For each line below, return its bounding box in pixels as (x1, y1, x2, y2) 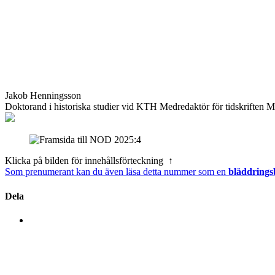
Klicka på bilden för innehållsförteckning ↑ (5, 155, 173, 166)
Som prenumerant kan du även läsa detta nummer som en (5, 166, 228, 177)
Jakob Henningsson (5, 90, 81, 101)
